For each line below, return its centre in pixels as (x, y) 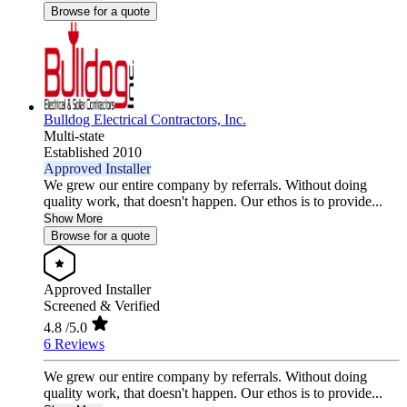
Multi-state (74, 136)
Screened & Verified (102, 306)
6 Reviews (74, 344)
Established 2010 (93, 153)
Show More (73, 219)
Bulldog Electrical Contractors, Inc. (145, 120)
